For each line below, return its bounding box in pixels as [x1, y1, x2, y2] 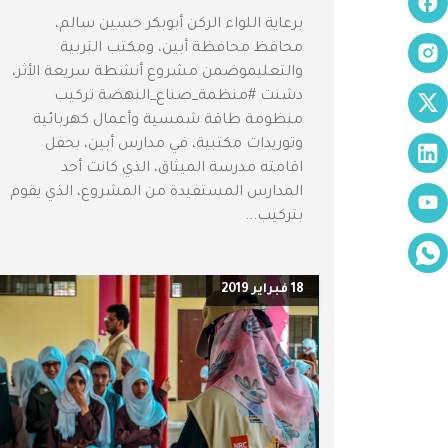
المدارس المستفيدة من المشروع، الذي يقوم [10, 185, 303, 202]
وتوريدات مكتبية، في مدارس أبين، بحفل [45, 137, 303, 154]
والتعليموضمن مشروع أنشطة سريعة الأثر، [12, 65, 303, 82]
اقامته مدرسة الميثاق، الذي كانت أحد [61, 161, 303, 178]
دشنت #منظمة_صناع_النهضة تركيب [54, 89, 303, 106]
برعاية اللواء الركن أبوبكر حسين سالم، [55, 17, 303, 34]
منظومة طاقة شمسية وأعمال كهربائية [33, 113, 303, 130]
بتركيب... [245, 209, 303, 226]
